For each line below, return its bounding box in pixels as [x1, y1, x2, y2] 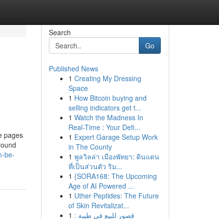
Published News [48, 64, 98, 73]
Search [48, 27, 71, 37]
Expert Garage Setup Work [74, 132, 158, 142]
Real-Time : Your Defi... [68, 122, 140, 132]
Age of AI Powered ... [68, 181, 134, 191]
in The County [68, 142, 112, 152]
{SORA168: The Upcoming [74, 171, 157, 181]
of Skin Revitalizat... [68, 200, 129, 210]
